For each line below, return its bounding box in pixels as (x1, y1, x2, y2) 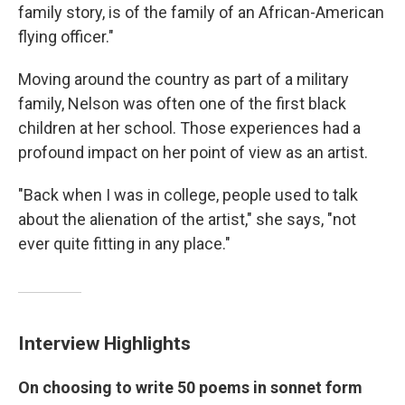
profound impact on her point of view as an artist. (18, 143, 368, 162)
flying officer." (18, 27, 114, 46)
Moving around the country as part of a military (18, 70, 349, 89)
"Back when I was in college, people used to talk (18, 185, 358, 204)
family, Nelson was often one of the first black (18, 94, 346, 113)
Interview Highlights (18, 332, 191, 354)
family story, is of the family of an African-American (18, 3, 384, 22)
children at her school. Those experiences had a (18, 118, 361, 137)
